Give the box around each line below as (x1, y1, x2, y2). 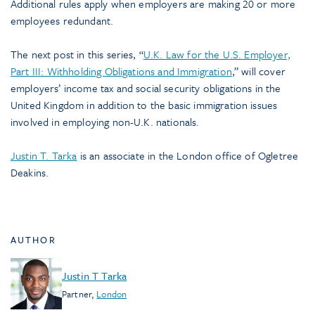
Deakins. (11, 165, 49, 181)
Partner (62, 286, 91, 301)
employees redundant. (11, 13, 114, 29)
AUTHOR (11, 233, 56, 247)
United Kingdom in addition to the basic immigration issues (11, 97, 278, 113)
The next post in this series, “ (11, 46, 143, 63)
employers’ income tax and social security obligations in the (11, 80, 281, 96)
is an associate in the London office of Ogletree (77, 148, 299, 164)
